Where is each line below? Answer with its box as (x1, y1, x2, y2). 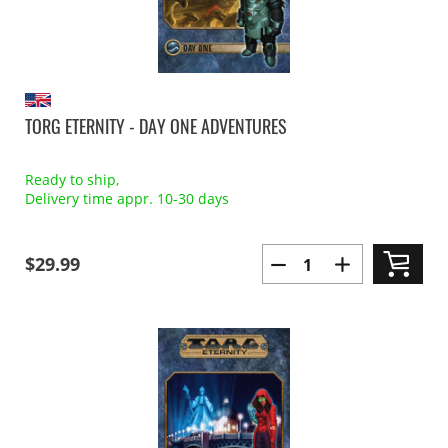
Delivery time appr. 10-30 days (25, 189, 229, 208)
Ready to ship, (25, 170, 119, 189)
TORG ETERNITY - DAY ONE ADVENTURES (25, 113, 287, 139)
